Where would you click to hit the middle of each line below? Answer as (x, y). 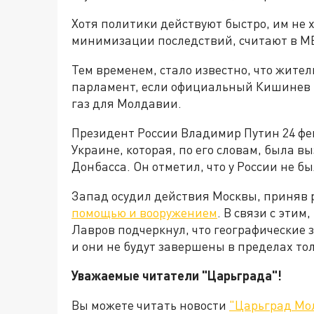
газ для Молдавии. (127, 103)
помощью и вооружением (144, 212)
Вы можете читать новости (150, 305)
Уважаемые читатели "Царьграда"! (177, 275)
